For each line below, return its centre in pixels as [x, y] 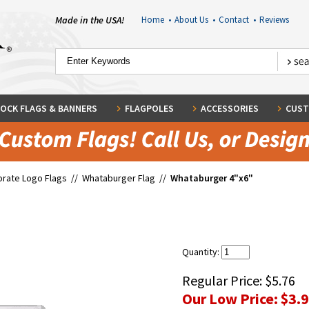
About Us [193, 20]
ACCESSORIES [229, 108]
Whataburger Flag [119, 178]
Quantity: [202, 252]
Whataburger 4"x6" [212, 178]
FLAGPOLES [149, 108]
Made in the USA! [90, 20]
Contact [236, 20]
